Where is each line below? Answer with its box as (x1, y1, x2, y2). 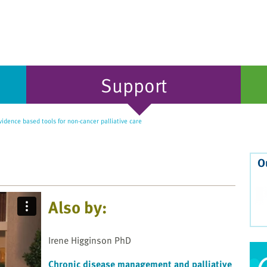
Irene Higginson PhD (48, 233, 131, 248)
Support (100, 70, 167, 99)
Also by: (48, 194, 107, 220)
